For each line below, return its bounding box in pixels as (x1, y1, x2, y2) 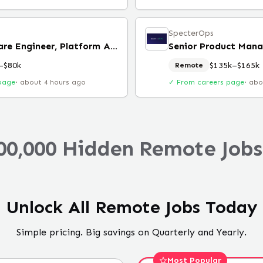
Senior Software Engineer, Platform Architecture (110, 41, 117, 52)
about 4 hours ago (20, 78, 86, 86)
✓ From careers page (168, 78, 244, 86)
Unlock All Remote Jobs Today (6, 197, 257, 218)
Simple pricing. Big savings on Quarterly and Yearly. (16, 227, 247, 238)
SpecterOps (168, 28, 214, 38)
